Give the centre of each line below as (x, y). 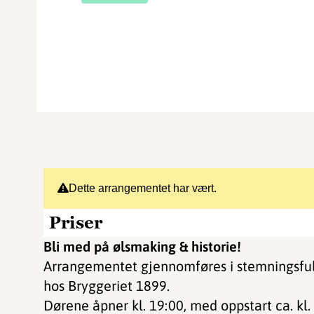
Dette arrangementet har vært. (143, 188)
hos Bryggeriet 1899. (107, 286)
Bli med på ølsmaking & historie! (142, 246)
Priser (76, 223)
